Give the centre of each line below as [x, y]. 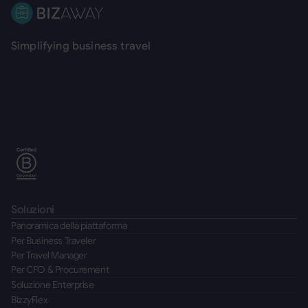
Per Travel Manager [49, 255]
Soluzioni [33, 209]
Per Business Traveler [54, 240]
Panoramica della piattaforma [69, 225]
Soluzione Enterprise [53, 284]
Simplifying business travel [81, 46]
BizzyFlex [30, 299]
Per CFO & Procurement [60, 269]
